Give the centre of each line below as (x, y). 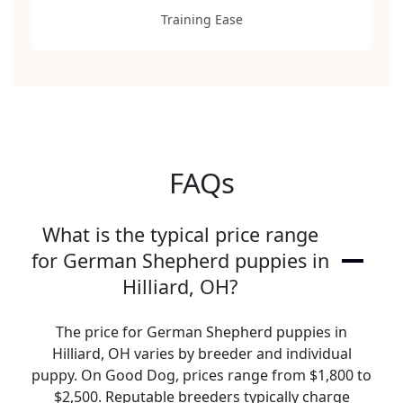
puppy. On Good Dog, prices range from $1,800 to (201, 375)
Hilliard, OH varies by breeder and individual (201, 354)
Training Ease (201, 19)
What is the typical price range (180, 234)
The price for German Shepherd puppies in (201, 332)
